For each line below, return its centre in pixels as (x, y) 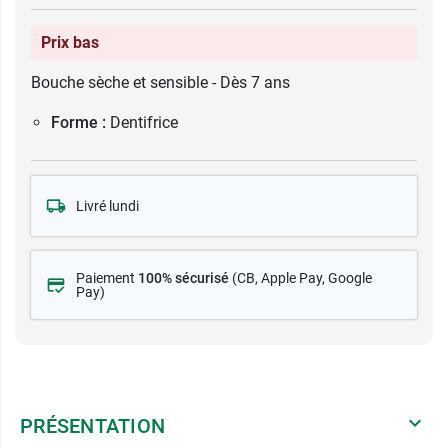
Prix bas (70, 42)
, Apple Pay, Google (313, 278)
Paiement (107, 278)
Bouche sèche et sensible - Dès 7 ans (160, 82)
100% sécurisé (183, 278)
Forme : (78, 122)
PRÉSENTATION (92, 426)
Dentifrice (144, 122)
